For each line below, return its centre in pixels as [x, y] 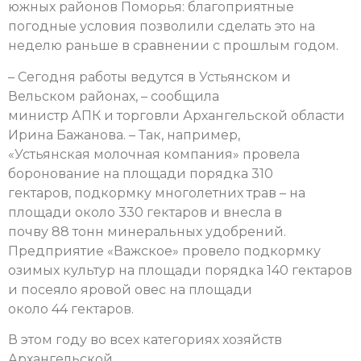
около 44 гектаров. [71, 309]
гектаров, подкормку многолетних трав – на [157, 193]
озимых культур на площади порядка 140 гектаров [180, 270]
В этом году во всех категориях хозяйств [145, 340]
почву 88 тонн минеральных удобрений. [147, 231]
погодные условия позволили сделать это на [162, 27]
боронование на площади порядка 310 [141, 173]
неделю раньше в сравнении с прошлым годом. [173, 46]
